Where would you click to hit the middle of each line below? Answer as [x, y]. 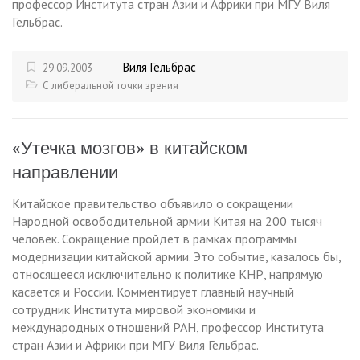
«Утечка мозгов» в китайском [130, 149]
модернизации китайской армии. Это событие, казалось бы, [176, 257]
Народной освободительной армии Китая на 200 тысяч [167, 221]
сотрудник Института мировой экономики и [134, 310]
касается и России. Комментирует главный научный [153, 292]
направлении [65, 173]
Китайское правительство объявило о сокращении [153, 204]
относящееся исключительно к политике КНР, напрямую [168, 274]
